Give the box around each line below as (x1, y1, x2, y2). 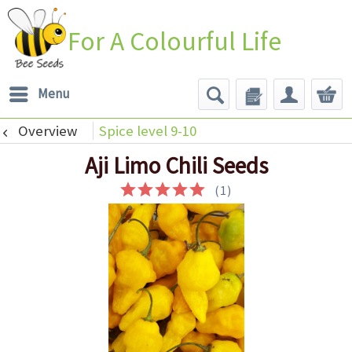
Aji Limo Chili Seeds (84, 151, 268, 181)
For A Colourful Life (68, 24, 282, 57)
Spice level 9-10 (98, 121, 196, 140)
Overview (17, 121, 77, 140)
